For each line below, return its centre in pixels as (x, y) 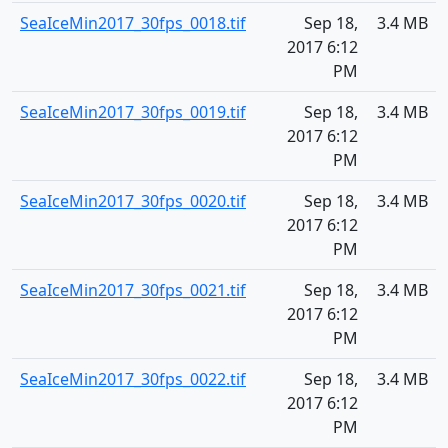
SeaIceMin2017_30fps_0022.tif (133, 379)
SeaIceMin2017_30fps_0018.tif (133, 23)
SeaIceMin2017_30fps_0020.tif (133, 201)
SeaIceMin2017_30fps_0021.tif (133, 290)
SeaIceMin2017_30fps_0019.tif (133, 112)
